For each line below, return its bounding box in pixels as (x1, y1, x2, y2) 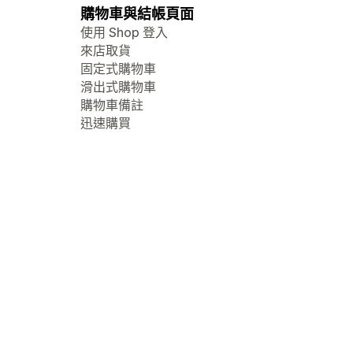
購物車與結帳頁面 (80, 6, 194, 22)
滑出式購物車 (80, 79, 156, 95)
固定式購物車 (80, 61, 156, 76)
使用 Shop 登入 (80, 24, 168, 40)
